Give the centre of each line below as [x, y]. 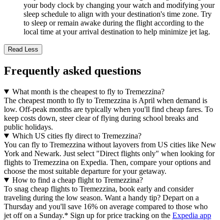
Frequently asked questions [72, 71]
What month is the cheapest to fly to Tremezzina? [88, 92]
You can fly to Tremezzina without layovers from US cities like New [110, 145]
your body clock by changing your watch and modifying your [119, 5]
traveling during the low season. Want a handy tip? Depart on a [101, 198]
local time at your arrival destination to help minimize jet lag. [117, 32]
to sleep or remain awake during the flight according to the [114, 23]
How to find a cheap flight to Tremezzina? [77, 180]
